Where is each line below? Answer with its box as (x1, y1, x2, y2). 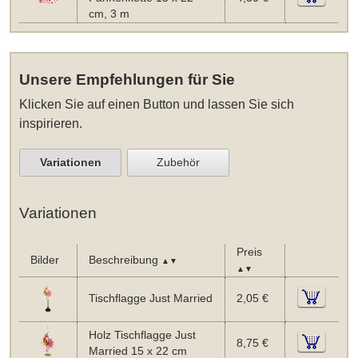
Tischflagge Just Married (88, 292, 213, 305)
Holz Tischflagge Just (88, 329, 196, 342)
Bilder (30, 254, 59, 267)
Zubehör (157, 156, 201, 169)
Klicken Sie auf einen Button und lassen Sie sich (19, 97, 295, 111)
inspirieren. (19, 116, 83, 130)
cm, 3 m (88, 8, 129, 21)
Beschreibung (88, 254, 161, 267)
